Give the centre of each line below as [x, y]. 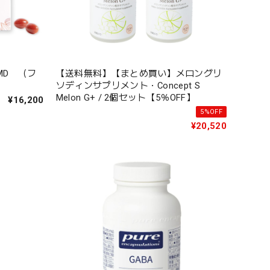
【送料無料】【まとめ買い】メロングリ [139, 73]
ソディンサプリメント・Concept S [128, 85]
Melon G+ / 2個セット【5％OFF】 [126, 97]
